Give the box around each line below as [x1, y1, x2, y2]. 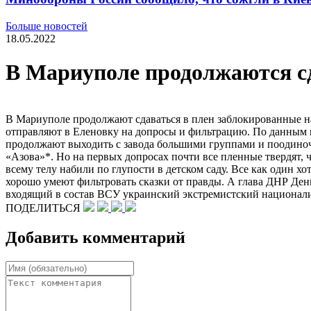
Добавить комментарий [6, 228, 185, 246]
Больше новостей [6, 19, 87, 32]
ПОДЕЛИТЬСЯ [6, 201, 83, 214]
